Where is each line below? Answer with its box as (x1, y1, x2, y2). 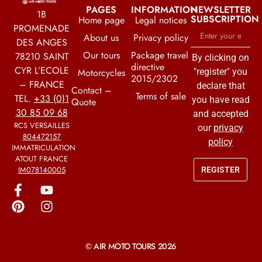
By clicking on (192, 52, 249, 63)
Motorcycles (77, 66, 125, 80)
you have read (191, 94, 250, 105)
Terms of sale (136, 89, 186, 103)
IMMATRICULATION (12, 142, 75, 153)
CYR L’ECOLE (14, 64, 69, 77)
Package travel (131, 49, 188, 62)
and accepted (192, 108, 249, 119)
